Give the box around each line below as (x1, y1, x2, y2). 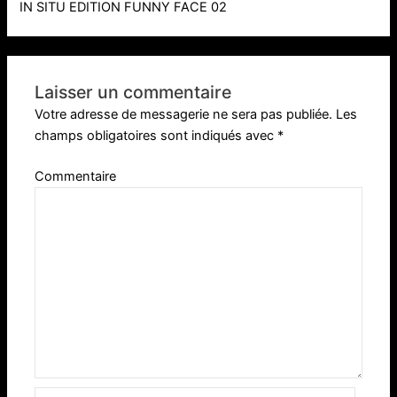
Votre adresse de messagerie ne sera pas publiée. (35, 106, 333, 123)
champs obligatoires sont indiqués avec (35, 128, 278, 144)
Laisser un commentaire (35, 82, 232, 104)
